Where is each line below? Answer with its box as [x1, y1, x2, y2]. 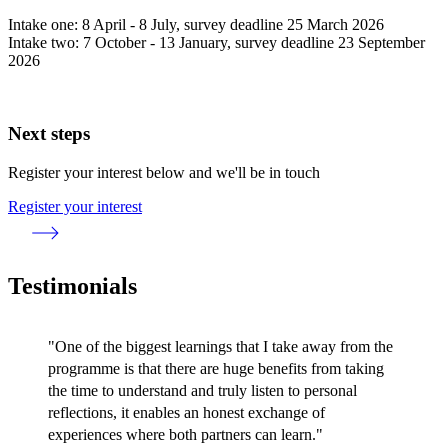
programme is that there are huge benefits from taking [48, 360, 384, 378]
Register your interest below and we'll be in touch [8, 163, 320, 181]
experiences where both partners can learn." [48, 426, 323, 444]
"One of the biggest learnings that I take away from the [48, 338, 393, 356]
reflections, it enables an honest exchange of [48, 404, 325, 422]
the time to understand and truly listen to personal [48, 382, 357, 400]
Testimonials [8, 273, 137, 300]
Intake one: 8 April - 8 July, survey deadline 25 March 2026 [8, 16, 384, 34]
